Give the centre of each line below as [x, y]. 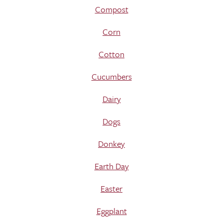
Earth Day [111, 166]
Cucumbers [111, 76]
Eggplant [111, 211]
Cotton [111, 54]
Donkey [111, 144]
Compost [111, 9]
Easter [111, 188]
